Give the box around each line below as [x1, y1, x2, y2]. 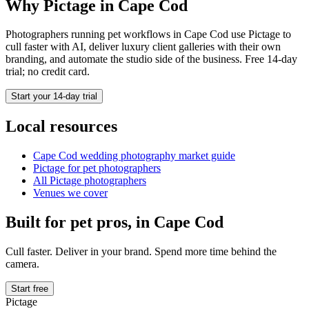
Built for [6, 213, 70, 232]
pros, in [92, 213, 154, 232]
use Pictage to [228, 28, 291, 41]
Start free [11, 283, 48, 295]
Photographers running [6, 28, 108, 41]
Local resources [6, 117, 117, 136]
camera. [6, 258, 39, 270]
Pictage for [33, 162, 83, 175]
